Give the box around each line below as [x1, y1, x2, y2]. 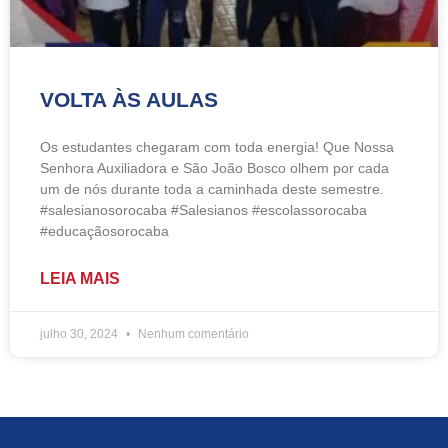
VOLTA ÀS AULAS [40, 88, 218, 111]
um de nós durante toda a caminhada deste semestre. [40, 181, 384, 197]
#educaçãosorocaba [40, 223, 169, 239]
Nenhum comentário [135, 327, 249, 341]
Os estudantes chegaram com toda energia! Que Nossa [40, 139, 394, 155]
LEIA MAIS [40, 270, 120, 287]
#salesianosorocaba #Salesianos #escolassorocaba [40, 202, 367, 218]
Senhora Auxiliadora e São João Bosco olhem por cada [40, 160, 389, 176]
